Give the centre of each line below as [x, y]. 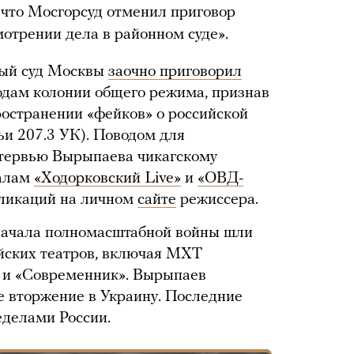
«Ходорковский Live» [107, 179]
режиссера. [217, 200]
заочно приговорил [175, 72]
